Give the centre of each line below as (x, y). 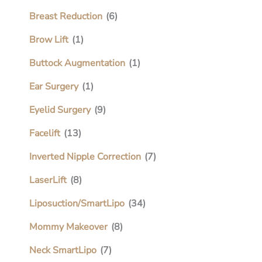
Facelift (45, 133)
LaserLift (48, 180)
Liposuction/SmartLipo (77, 203)
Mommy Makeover (68, 227)
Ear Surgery (54, 86)
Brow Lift (49, 39)
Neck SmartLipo (63, 250)
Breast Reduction (66, 16)
